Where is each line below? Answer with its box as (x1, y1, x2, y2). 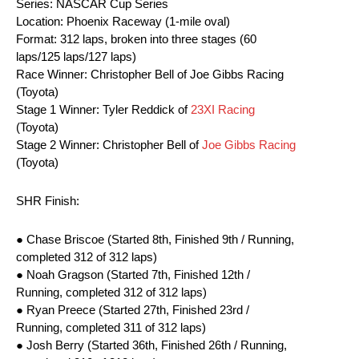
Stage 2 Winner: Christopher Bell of (16, 138, 202, 152)
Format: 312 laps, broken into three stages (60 (16, 32, 256, 46)
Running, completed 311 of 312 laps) (16, 321, 206, 335)
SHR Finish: (16, 194, 79, 208)
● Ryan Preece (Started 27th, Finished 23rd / (16, 303, 249, 317)
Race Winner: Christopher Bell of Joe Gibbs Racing (16, 67, 284, 82)
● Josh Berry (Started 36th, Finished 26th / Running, (16, 338, 287, 353)
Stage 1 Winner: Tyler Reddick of (16, 103, 191, 117)
